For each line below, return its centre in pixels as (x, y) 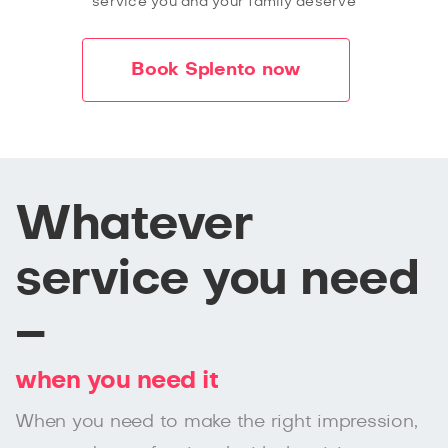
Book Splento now (216, 70)
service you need (216, 280)
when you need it (116, 381)
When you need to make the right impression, (216, 422)
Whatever (133, 225)
